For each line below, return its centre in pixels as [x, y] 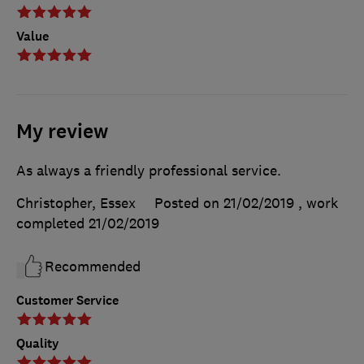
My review [62, 132]
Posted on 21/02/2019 [224, 204]
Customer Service [67, 301]
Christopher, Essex [76, 204]
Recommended [93, 267]
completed [52, 224]
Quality [38, 344]
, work [318, 204]
